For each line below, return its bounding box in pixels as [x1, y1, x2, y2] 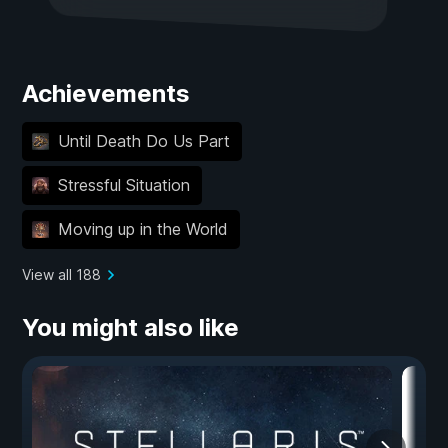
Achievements [22, 78, 190, 108]
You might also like [22, 312, 239, 342]
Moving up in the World [57, 219, 228, 240]
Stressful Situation [57, 175, 190, 196]
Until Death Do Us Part [57, 131, 230, 152]
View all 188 [22, 265, 101, 283]
